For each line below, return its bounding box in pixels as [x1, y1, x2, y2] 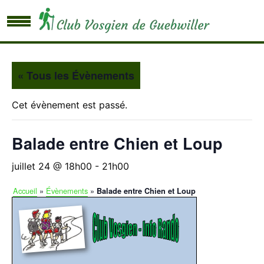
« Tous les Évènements [18, 68, 134, 83]
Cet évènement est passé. [12, 99, 127, 111]
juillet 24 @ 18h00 [12, 160, 92, 172]
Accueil [13, 185, 37, 196]
